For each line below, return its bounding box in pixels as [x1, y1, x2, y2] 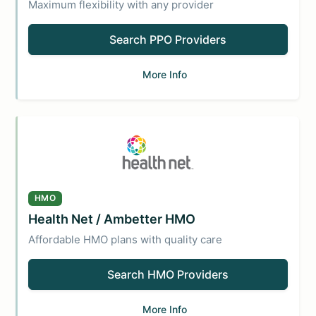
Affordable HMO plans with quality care [28, 232, 222, 246]
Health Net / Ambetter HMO [28, 211, 195, 226]
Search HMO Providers [107, 267, 229, 281]
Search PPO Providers [109, 32, 226, 47]
